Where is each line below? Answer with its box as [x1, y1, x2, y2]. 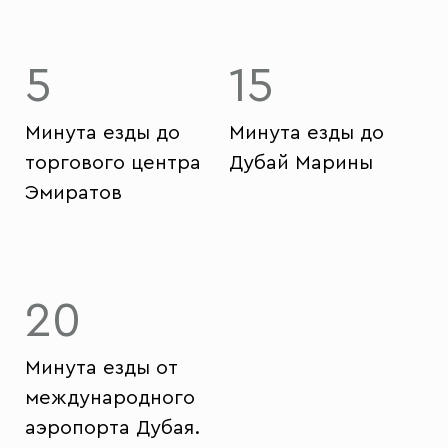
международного [25, 388, 195, 408]
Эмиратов [25, 183, 122, 203]
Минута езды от [25, 358, 178, 378]
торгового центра [25, 153, 201, 173]
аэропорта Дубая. [25, 418, 200, 438]
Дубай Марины [229, 153, 373, 173]
